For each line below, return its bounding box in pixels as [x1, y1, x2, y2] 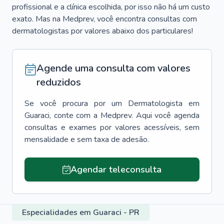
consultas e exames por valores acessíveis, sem [24, 122, 199, 133]
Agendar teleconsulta [70, 163, 161, 175]
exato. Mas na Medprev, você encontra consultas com [12, 13, 197, 24]
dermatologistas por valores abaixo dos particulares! [12, 25, 193, 36]
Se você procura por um [24, 98, 122, 109]
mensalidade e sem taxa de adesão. [24, 134, 149, 145]
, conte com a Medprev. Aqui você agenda [49, 110, 199, 121]
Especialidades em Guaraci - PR [22, 207, 139, 218]
